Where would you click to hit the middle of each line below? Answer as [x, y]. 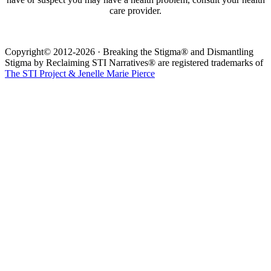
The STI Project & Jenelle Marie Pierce [80, 73]
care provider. [135, 10]
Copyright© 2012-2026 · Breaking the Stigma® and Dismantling [129, 51]
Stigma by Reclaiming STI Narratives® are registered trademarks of [134, 62]
